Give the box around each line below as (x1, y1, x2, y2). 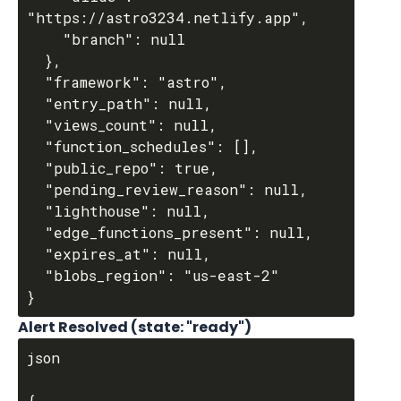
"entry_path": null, (27, 94, 45, 113)
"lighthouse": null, (27, 201, 45, 220)
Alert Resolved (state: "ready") (18, 317, 252, 337)
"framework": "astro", (27, 73, 45, 91)
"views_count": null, (27, 115, 45, 134)
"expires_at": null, (27, 244, 45, 263)
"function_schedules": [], (27, 137, 45, 156)
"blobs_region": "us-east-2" (27, 266, 45, 285)
